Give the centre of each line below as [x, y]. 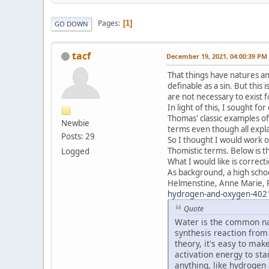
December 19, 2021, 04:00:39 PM [217, 56]
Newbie [75, 123]
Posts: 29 [78, 136]
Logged [75, 151]
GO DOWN [71, 23]
